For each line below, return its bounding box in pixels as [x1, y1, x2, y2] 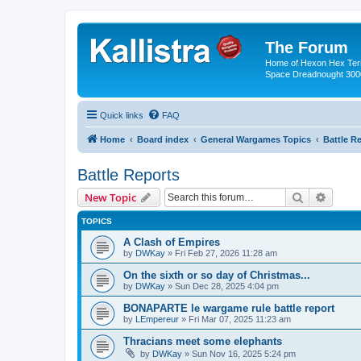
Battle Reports [77, 165, 180, 184]
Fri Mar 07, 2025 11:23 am [189, 313, 291, 324]
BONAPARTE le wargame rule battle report [123, 301, 334, 314]
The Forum [265, 39, 348, 56]
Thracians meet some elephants [123, 334, 282, 347]
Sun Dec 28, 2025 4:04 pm [175, 280, 279, 291]
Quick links [100, 110, 143, 120]
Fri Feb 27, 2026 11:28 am [175, 247, 277, 258]
